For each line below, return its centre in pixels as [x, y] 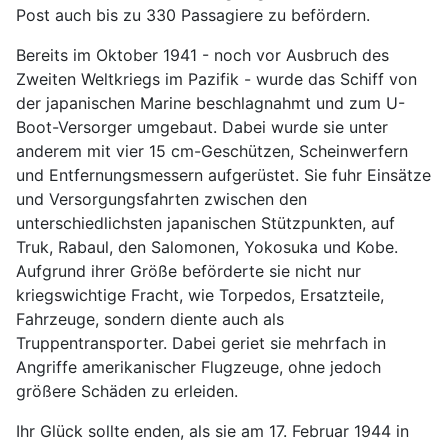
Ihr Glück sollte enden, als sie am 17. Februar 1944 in [212, 430]
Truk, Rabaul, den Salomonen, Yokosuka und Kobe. [207, 246]
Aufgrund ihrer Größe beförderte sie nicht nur [188, 270]
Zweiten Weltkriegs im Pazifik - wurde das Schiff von [216, 78]
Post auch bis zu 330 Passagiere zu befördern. [193, 14]
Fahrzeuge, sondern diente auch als [150, 318]
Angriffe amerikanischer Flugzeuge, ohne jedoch [198, 366]
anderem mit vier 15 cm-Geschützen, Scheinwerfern [212, 150]
